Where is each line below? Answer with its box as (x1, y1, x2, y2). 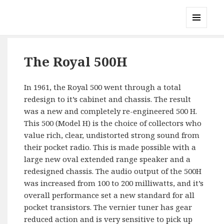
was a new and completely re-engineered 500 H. (24, 106, 197, 116)
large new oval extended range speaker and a (24, 154, 191, 164)
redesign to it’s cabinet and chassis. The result (24, 94, 191, 104)
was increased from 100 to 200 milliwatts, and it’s (24, 178, 204, 188)
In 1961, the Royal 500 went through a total (24, 82, 181, 92)
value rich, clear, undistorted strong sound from (24, 130, 200, 140)
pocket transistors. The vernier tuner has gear (24, 202, 192, 212)
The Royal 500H (24, 52, 128, 71)
